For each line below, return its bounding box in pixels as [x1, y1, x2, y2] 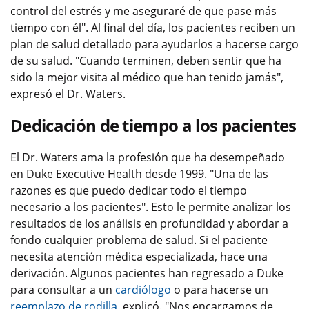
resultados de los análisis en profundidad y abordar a [10, 216, 288, 231]
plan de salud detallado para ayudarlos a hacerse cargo [10, 37, 299, 52]
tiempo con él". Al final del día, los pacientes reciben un [10, 20, 295, 35]
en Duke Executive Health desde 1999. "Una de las [10, 166, 268, 181]
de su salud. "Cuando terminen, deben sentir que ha [10, 53, 281, 68]
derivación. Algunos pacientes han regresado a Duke [10, 266, 283, 281]
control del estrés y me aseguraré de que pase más [10, 3, 277, 19]
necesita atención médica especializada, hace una [10, 249, 268, 264]
